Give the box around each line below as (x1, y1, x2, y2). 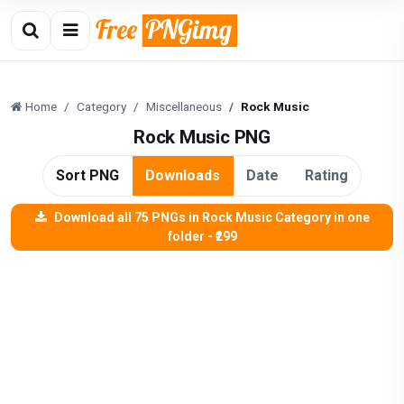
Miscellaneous (146, 99, 222, 114)
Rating (304, 167, 348, 184)
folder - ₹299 (167, 229, 237, 243)
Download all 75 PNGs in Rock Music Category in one (53, 210, 370, 225)
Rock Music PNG (133, 126, 271, 148)
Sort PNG (56, 167, 120, 184)
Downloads (145, 167, 221, 184)
